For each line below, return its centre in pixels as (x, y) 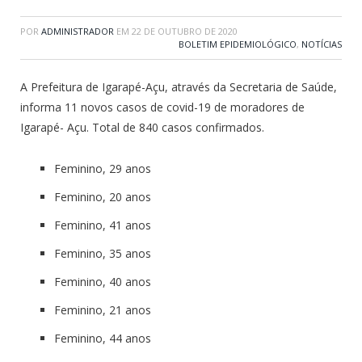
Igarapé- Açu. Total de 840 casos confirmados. (142, 127)
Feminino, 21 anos (103, 309)
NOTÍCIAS (322, 44)
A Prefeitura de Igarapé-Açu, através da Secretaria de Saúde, (179, 87)
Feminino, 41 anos (103, 225)
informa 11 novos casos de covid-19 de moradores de (162, 107)
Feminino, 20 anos (103, 196)
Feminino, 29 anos (103, 168)
